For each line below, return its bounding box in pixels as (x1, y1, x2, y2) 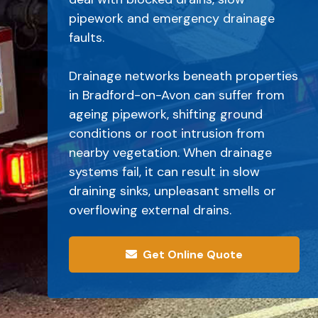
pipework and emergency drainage (69, 10, 275, 27)
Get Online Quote (143, 247, 243, 263)
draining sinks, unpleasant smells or (69, 182, 277, 199)
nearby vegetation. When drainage (69, 144, 273, 161)
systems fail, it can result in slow (69, 163, 261, 180)
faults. (69, 29, 105, 46)
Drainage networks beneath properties (69, 67, 299, 84)
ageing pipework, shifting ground (69, 106, 263, 123)
